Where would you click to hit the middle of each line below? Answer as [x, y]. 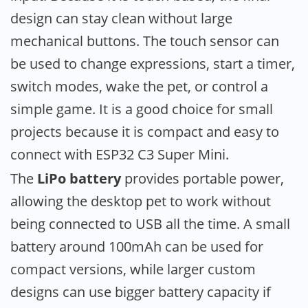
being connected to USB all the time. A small [150, 223]
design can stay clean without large [121, 18]
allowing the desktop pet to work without [141, 201]
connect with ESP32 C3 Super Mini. [120, 154]
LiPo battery [79, 178]
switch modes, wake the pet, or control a [139, 86]
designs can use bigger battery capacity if [141, 291]
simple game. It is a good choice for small [142, 109]
